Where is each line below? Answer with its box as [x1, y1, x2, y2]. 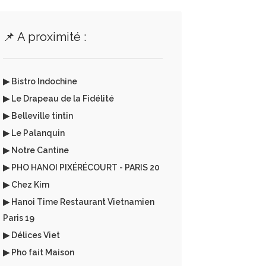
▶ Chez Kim [2, 180, 49, 189]
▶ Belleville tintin [2, 111, 73, 121]
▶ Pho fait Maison [2, 248, 74, 257]
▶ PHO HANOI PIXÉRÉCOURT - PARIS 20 [2, 163, 160, 172]
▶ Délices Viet [2, 230, 60, 240]
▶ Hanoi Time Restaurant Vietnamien [2, 197, 154, 207]
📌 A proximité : [2, 30, 86, 44]
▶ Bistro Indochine [2, 77, 77, 86]
